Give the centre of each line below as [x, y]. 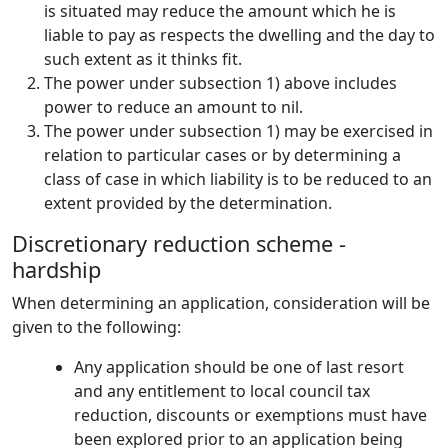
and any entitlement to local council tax [222, 391]
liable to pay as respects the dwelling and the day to [239, 35]
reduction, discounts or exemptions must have [250, 415]
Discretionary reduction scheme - [179, 243]
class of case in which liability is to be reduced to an [238, 179]
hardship [56, 269]
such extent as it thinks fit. [143, 59]
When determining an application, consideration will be [221, 303]
